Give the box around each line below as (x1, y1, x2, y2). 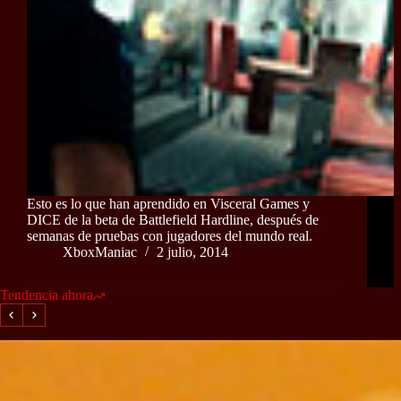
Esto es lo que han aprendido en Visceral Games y (27, 196, 310, 212)
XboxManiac (63, 244, 137, 260)
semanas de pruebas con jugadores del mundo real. (27, 228, 312, 244)
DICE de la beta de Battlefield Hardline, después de (27, 212, 319, 228)
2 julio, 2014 (157, 244, 228, 260)
